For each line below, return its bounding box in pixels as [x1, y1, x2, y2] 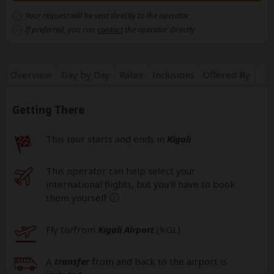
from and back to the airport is [89, 255, 227, 267]
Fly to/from [46, 223, 98, 235]
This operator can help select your [46, 165, 196, 177]
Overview [10, 68, 52, 81]
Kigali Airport [98, 223, 154, 235]
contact [97, 24, 123, 35]
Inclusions [152, 68, 194, 81]
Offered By [203, 68, 251, 81]
